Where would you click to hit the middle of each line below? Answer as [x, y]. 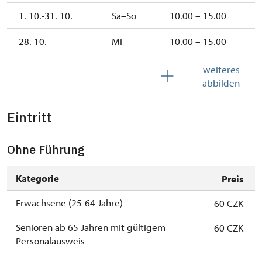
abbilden [221, 83]
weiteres [221, 70]
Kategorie [37, 178]
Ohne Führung [46, 150]
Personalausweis [50, 241]
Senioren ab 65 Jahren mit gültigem [91, 227]
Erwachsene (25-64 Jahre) [69, 203]
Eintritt [29, 117]
